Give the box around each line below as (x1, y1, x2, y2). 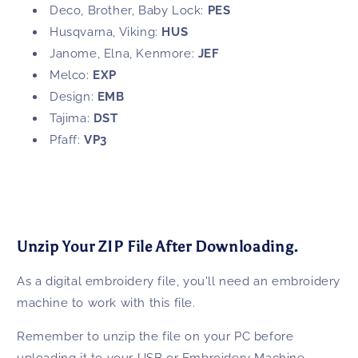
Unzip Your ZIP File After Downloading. (17, 237, 300, 257)
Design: (50, 89, 94, 105)
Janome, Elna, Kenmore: (50, 46, 195, 62)
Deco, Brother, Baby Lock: (50, 3, 205, 18)
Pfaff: (50, 133, 81, 148)
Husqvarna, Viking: (50, 25, 158, 40)
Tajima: (50, 111, 90, 126)
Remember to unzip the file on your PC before (17, 329, 294, 344)
